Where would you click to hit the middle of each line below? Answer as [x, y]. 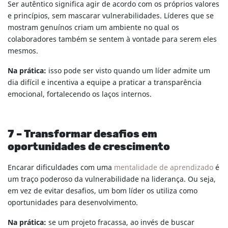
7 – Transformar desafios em [82, 135]
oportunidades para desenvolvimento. [73, 203]
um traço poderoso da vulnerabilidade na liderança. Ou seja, [112, 180]
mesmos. [23, 51]
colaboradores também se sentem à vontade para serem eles [112, 40]
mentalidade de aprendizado [164, 168]
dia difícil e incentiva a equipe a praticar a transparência [105, 83]
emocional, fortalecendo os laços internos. [80, 95]
